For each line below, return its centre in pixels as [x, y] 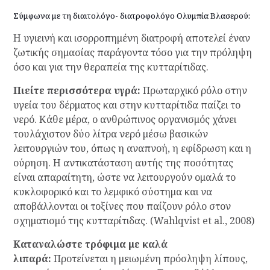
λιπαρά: [32, 259]
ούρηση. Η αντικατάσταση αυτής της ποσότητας [123, 163]
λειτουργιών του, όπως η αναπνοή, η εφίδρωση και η [132, 149]
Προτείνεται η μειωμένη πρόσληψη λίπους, [149, 259]
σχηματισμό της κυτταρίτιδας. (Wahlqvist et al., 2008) [133, 221]
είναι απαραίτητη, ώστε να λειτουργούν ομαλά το [124, 177]
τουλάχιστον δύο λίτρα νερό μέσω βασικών [110, 134]
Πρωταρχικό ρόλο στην [193, 91]
